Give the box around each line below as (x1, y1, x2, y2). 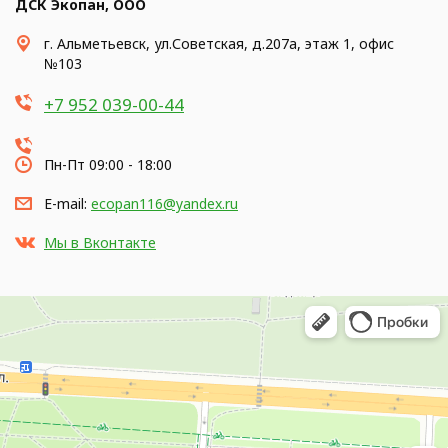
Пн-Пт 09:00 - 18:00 (44, 155, 172, 174)
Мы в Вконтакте (44, 233, 156, 252)
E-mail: (44, 194, 91, 213)
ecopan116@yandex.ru (91, 194, 238, 213)
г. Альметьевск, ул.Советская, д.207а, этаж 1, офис (44, 34, 394, 53)
